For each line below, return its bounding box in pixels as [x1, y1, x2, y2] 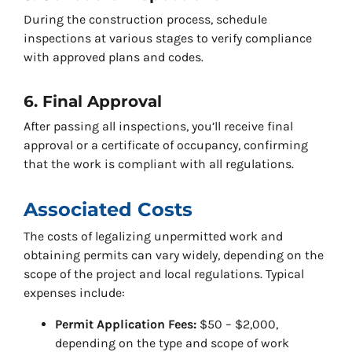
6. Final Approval [24, 92, 162, 112]
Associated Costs [24, 198, 192, 222]
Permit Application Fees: [55, 317, 196, 332]
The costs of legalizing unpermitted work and [24, 229, 283, 244]
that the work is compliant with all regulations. [24, 156, 294, 172]
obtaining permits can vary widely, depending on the [24, 247, 324, 263]
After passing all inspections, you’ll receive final [24, 119, 293, 134]
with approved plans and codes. [24, 49, 203, 65]
